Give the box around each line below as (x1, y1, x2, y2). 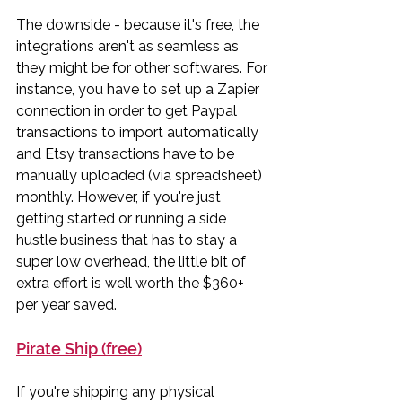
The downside (16, 15, 110, 33)
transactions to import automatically (16, 123, 262, 141)
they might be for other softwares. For (16, 58, 271, 76)
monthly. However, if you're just (16, 188, 224, 205)
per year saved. (16, 295, 120, 313)
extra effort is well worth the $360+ (16, 274, 248, 292)
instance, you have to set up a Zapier (16, 80, 263, 98)
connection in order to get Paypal (16, 101, 240, 119)
